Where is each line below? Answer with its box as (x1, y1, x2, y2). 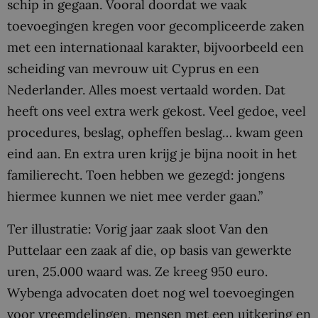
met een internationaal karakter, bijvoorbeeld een (7, 39, 304, 56)
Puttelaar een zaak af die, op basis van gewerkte (7, 241, 292, 258)
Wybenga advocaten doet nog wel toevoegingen (7, 284, 295, 301)
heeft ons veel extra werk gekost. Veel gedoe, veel (7, 103, 306, 120)
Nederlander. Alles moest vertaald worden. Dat (7, 82, 285, 99)
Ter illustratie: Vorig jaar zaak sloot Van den (7, 220, 268, 237)
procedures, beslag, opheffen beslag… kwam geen (7, 124, 303, 141)
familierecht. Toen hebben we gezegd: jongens (7, 167, 285, 184)
